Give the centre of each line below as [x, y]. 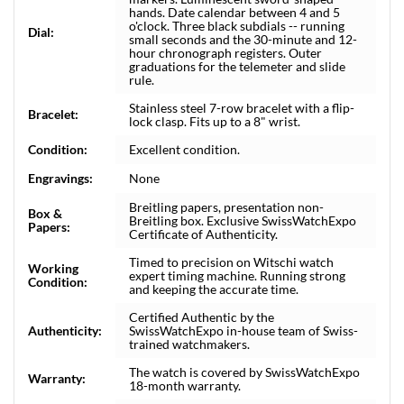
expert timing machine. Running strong [237, 275]
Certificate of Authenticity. [203, 234]
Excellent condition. [184, 149]
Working [53, 268]
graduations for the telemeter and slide [237, 66]
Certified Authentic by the [202, 317]
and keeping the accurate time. [214, 289]
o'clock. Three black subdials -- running [237, 26]
